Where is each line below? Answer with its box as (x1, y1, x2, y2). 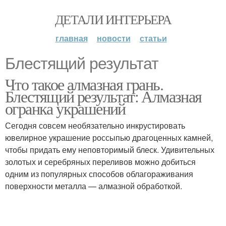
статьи (139, 32, 167, 44)
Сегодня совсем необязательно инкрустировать (5, 120, 185, 131)
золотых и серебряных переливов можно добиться (5, 156, 196, 167)
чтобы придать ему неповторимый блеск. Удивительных (5, 144, 214, 155)
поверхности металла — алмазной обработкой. (5, 180, 182, 192)
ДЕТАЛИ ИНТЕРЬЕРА (54, 11, 172, 28)
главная (55, 32, 88, 44)
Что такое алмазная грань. (5, 73, 163, 95)
